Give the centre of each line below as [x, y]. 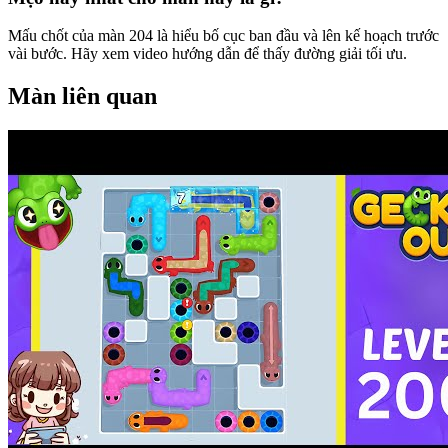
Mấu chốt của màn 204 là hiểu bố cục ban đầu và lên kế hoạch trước [223, 36]
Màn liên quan [82, 96]
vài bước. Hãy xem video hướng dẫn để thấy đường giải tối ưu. [207, 54]
